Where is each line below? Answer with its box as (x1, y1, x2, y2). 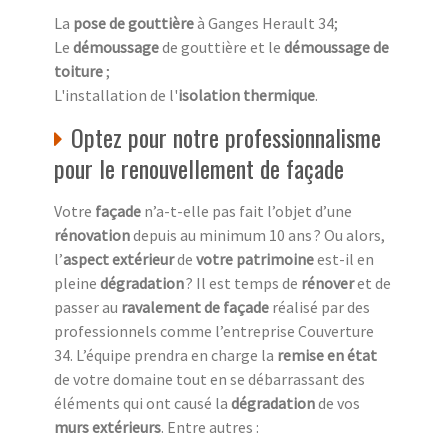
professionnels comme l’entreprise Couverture (54, 320, 374, 341)
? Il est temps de (184, 272, 301, 293)
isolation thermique (178, 84, 315, 105)
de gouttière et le (159, 36, 284, 57)
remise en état (277, 344, 377, 365)
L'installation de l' (54, 84, 178, 105)
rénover (301, 272, 354, 293)
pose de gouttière (73, 12, 194, 33)
